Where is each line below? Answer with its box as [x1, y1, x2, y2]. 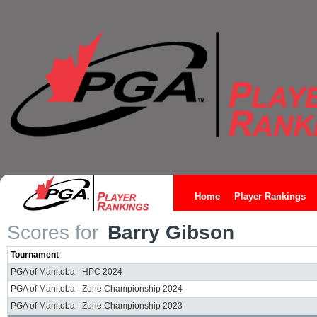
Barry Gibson [102, 221, 234, 243]
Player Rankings [234, 191, 306, 202]
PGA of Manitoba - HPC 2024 [11, 267, 122, 277]
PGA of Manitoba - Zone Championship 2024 [11, 284, 183, 294]
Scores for [7, 221, 98, 243]
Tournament [11, 250, 59, 260]
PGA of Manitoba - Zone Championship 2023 [11, 301, 183, 311]
